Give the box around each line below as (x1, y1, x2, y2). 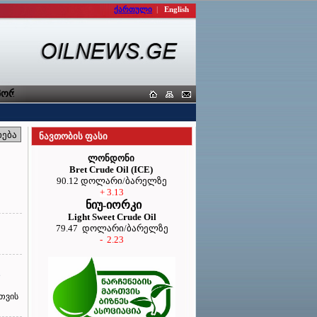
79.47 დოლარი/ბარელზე (55, 223, 168, 234)
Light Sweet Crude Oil (67, 212, 156, 222)
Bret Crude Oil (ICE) (69, 164, 153, 175)
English (164, 5, 189, 13)
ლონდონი (87, 153, 134, 163)
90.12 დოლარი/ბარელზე (57, 175, 167, 186)
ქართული (114, 5, 152, 13)
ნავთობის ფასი (39, 131, 108, 142)
